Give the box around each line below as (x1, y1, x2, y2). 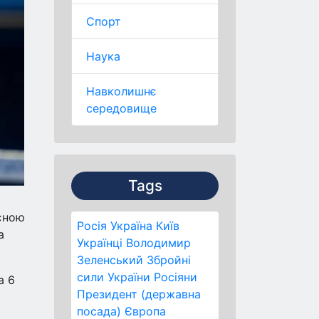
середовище (86, 101, 157, 115)
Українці (77, 236, 122, 250)
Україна (110, 219, 152, 233)
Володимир (126, 236, 191, 250)
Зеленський (77, 253, 143, 267)
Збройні (147, 253, 191, 267)
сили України (77, 270, 150, 284)
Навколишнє (86, 84, 157, 98)
